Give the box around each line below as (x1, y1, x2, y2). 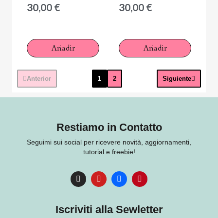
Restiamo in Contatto (56, 121, 162, 134)
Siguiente (163, 75, 191, 83)
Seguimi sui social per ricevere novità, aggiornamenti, (27, 138, 191, 146)
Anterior (27, 75, 51, 83)
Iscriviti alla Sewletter (55, 203, 163, 216)
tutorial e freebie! (83, 148, 135, 156)
